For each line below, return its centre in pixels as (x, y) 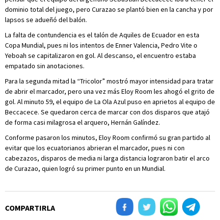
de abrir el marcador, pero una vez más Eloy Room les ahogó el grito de (110, 91)
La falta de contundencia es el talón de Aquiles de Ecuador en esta (102, 35)
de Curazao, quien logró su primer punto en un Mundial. (85, 168)
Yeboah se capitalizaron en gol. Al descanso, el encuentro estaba (100, 55)
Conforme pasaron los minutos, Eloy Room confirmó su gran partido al (108, 137)
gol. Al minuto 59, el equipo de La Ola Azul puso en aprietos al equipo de (110, 102)
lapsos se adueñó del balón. (46, 20)
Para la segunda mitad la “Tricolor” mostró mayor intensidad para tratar (109, 81)
